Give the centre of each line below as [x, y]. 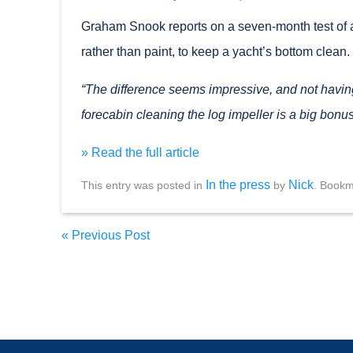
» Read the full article [140, 153]
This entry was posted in [143, 186]
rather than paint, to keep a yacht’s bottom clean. [216, 52]
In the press [238, 185]
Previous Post [109, 236]
